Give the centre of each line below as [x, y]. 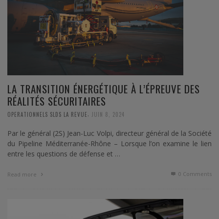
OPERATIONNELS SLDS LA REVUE [47, 114]
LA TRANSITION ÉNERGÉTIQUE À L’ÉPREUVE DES [104, 88]
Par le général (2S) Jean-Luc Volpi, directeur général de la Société [109, 133]
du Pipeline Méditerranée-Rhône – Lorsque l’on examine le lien [109, 143]
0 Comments [194, 174]
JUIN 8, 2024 [108, 114]
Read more [23, 174]
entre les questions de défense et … [64, 153]
